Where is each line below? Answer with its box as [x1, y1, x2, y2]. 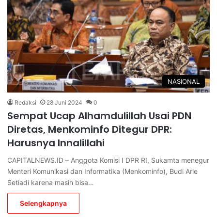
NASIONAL [168, 77, 200, 86]
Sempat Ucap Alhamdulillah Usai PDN [7, 109, 191, 123]
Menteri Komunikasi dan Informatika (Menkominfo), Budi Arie [7, 167, 198, 176]
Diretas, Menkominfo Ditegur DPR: [7, 123, 172, 137]
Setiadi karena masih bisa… [7, 178, 94, 187]
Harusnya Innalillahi [7, 136, 105, 150]
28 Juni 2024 [46, 99, 82, 107]
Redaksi [15, 99, 36, 107]
